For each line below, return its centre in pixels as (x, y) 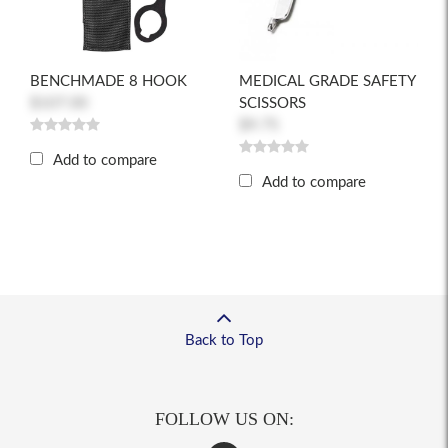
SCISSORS (272, 103)
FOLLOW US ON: (224, 419)
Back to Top (224, 340)
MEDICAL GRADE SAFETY (327, 81)
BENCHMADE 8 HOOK (108, 81)
